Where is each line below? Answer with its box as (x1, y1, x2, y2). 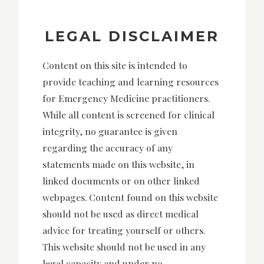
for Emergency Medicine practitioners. (42, 91, 210, 104)
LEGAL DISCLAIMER (45, 27, 219, 45)
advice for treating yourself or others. (42, 223, 205, 236)
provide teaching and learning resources (42, 75, 219, 88)
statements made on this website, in (42, 157, 194, 170)
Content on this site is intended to (42, 58, 187, 71)
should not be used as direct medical (42, 207, 199, 220)
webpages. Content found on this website (42, 190, 218, 203)
